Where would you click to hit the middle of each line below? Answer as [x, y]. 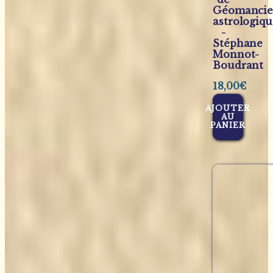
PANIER [228, 126]
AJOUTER [228, 108]
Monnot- [236, 54]
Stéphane [238, 43]
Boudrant [238, 65]
